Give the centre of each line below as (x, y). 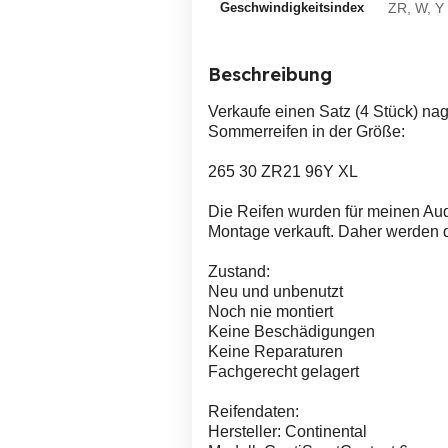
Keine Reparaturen (275, 351)
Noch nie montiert (270, 311)
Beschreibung (270, 74)
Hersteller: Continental (287, 431)
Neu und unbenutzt (275, 291)
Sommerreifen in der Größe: (306, 131)
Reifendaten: (253, 411)
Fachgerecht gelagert (283, 371)
